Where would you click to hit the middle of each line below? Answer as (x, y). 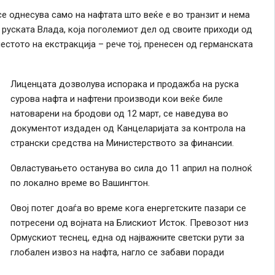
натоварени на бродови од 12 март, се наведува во (119, 113)
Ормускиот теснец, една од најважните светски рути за (127, 237)
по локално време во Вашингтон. (80, 183)
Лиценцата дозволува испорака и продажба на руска (124, 84)
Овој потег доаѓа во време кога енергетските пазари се (128, 208)
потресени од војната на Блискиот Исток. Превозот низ (129, 223)
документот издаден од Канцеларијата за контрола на (128, 128)
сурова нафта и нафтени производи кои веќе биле (116, 99)
